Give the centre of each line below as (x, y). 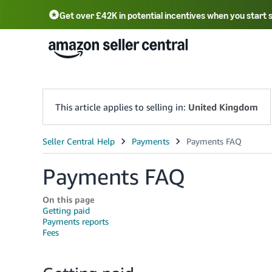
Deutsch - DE (212, 48)
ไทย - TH (228, 79)
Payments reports (76, 221)
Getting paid (66, 210)
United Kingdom (223, 107)
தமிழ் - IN (170, 77)
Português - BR (94, 77)
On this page (69, 199)
